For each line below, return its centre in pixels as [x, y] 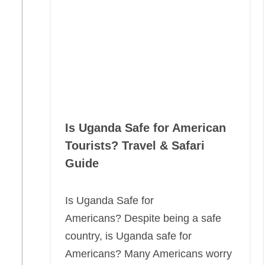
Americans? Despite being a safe [143, 218]
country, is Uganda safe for [128, 236]
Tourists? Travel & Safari [135, 146]
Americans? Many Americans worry [148, 254]
